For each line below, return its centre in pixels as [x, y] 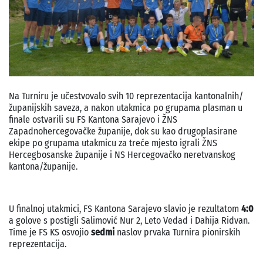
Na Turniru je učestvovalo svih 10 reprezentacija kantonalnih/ [126, 96]
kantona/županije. [44, 167]
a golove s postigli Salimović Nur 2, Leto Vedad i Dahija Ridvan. [129, 221]
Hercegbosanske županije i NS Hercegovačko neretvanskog [122, 155]
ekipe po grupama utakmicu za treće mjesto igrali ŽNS [113, 143]
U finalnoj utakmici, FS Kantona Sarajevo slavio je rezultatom [125, 209]
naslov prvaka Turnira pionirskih [178, 232]
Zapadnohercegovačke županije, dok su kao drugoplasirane [123, 131]
